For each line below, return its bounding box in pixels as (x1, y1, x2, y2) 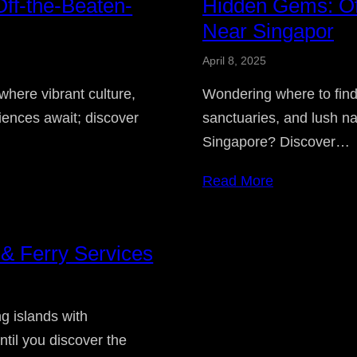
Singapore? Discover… (202, 133, 350, 150)
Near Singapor (202, 18, 334, 43)
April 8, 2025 (202, 53, 266, 67)
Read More (202, 172, 273, 189)
